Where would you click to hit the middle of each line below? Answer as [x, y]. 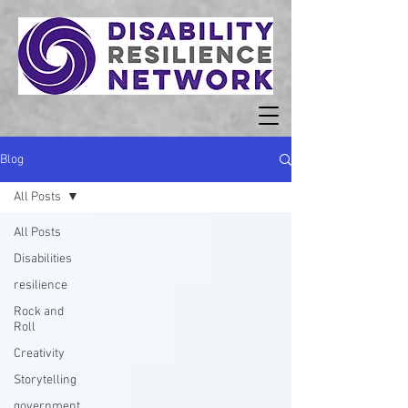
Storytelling [45, 380]
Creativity [39, 354]
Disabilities [43, 259]
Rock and [39, 312]
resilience [41, 286]
